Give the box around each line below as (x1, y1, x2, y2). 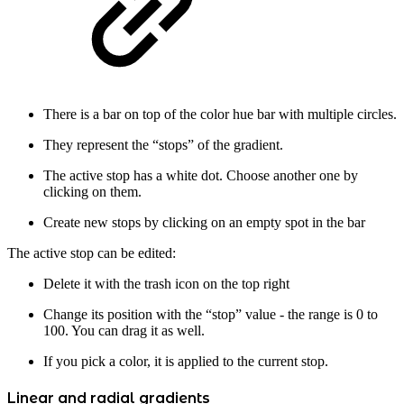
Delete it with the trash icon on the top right (43, 276, 289, 292)
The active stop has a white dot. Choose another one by (43, 168, 358, 184)
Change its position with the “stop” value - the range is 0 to (43, 307, 378, 323)
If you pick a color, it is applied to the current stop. (43, 353, 328, 370)
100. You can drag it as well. (43, 323, 205, 339)
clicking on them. (43, 184, 142, 200)
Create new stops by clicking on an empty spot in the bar (43, 215, 365, 231)
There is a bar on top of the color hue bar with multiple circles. (43, 106, 397, 123)
